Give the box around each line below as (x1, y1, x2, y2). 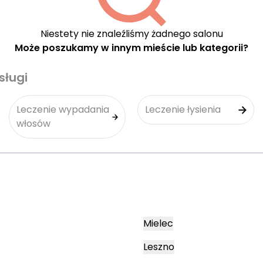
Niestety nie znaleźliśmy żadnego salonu (40, 27, 223, 41)
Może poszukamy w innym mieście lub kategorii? (15, 41, 248, 55)
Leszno (143, 240, 174, 254)
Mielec (143, 217, 173, 230)
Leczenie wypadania (16, 103, 109, 116)
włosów (16, 117, 50, 130)
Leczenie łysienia (145, 103, 221, 116)
